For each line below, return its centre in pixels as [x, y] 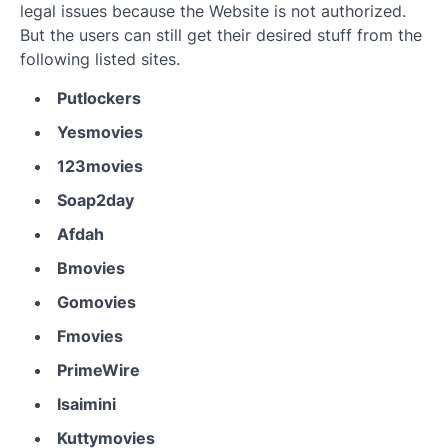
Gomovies [96, 302]
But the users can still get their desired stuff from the [221, 35]
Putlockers [99, 98]
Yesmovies [100, 132]
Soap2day [95, 200]
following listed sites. [100, 59]
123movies [100, 166]
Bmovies [91, 268]
